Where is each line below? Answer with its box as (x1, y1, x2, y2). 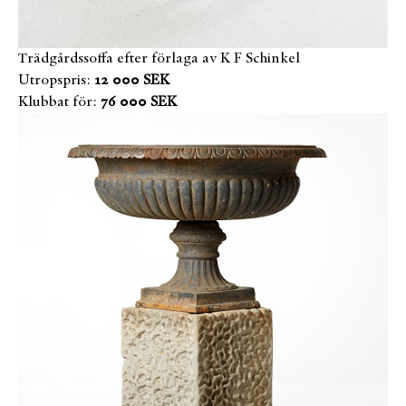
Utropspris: (18, 73, 91, 89)
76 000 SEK (101, 95, 177, 111)
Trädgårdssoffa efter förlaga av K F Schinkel (18, 52, 300, 67)
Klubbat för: (18, 95, 97, 111)
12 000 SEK (94, 73, 169, 89)
